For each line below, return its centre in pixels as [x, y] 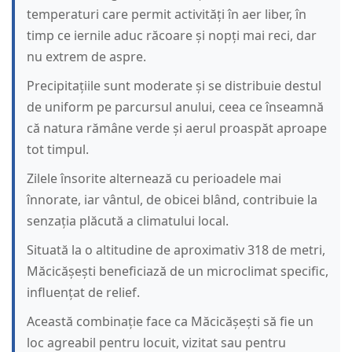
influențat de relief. [83, 293]
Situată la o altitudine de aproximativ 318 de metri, [176, 250]
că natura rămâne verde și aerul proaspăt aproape [177, 128]
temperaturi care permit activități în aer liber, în [167, 15]
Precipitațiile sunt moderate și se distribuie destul [174, 86]
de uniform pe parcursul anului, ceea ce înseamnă [175, 107]
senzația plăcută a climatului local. [128, 221]
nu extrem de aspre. [86, 57]
